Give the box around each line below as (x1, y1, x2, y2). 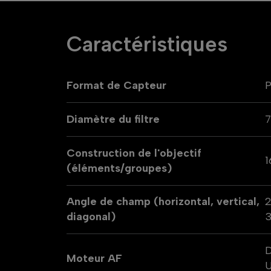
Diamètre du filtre (66, 112, 160, 126)
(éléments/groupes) (66, 161, 172, 175)
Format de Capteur (66, 78, 166, 92)
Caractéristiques (66, 31, 227, 57)
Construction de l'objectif (66, 146, 201, 160)
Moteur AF (66, 251, 122, 265)
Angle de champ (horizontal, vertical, (66, 195, 260, 209)
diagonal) (66, 210, 116, 224)
